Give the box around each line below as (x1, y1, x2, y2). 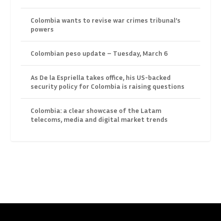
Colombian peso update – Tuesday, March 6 (31, 48, 168, 57)
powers (31, 24, 54, 33)
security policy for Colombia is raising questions (31, 81, 185, 90)
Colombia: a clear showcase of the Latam (31, 106, 162, 114)
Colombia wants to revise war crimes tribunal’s (31, 15, 181, 24)
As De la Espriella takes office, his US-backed (31, 73, 171, 81)
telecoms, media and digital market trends (31, 114, 168, 123)
